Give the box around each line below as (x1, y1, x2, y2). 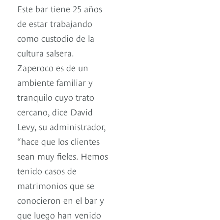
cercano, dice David (17, 105, 93, 118)
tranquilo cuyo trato (17, 90, 94, 103)
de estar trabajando (17, 17, 92, 29)
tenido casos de (17, 164, 77, 177)
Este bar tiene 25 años (17, 2, 102, 15)
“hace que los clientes (17, 135, 100, 147)
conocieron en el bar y (17, 193, 104, 206)
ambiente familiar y (17, 76, 93, 88)
